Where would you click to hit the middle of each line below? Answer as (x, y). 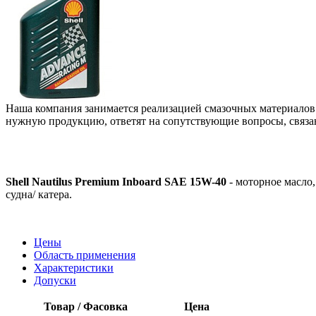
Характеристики (74, 267)
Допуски (55, 280)
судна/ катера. (39, 194)
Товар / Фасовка (86, 306)
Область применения (85, 255)
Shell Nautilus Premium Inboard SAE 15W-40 (116, 181)
